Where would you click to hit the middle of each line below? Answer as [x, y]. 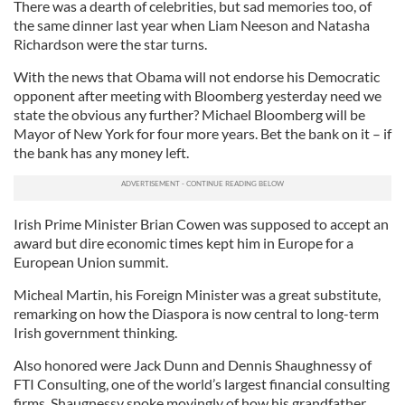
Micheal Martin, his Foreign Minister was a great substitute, [197, 294]
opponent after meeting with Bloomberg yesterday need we [198, 95]
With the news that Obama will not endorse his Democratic [197, 76]
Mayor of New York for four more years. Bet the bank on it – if [202, 133]
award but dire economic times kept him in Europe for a [184, 243]
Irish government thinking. [95, 332]
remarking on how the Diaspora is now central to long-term [196, 313]
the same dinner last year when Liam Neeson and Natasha [192, 25]
